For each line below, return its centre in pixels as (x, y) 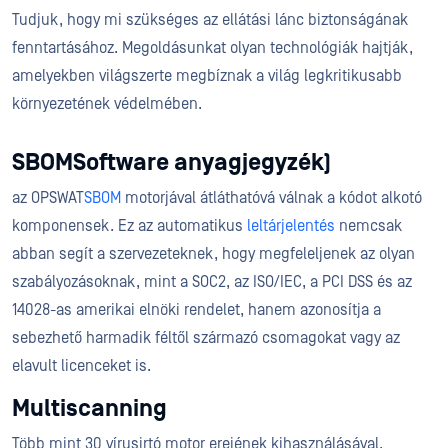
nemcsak (368, 226)
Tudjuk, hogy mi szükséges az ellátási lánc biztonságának (210, 20)
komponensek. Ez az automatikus (129, 226)
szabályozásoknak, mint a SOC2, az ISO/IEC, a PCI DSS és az (212, 282)
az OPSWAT (48, 198)
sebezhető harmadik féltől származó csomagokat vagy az (206, 338)
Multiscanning (89, 409)
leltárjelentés (291, 226)
